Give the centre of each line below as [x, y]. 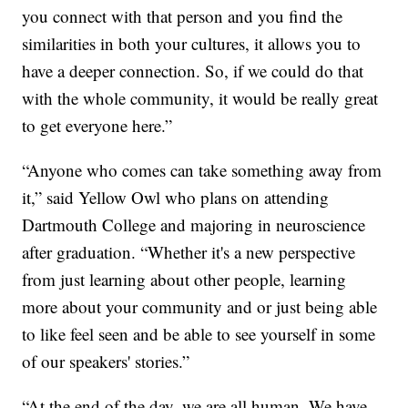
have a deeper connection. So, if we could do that [193, 71]
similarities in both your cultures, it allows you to [192, 44]
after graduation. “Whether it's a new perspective [189, 252]
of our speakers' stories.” [106, 362]
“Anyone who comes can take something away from [202, 170]
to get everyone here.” [97, 126]
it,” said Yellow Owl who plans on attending [176, 198]
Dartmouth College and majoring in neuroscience [194, 225]
